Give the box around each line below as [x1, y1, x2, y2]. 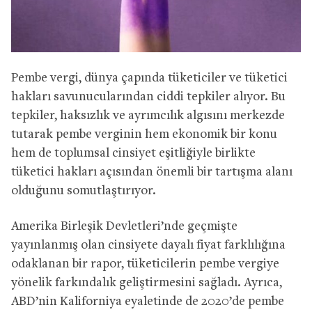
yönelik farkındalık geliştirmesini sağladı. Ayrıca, [11, 276, 282, 290]
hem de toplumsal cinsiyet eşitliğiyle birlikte [11, 147, 256, 161]
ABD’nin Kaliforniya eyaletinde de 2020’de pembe [11, 295, 284, 309]
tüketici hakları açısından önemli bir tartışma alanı [11, 166, 292, 180]
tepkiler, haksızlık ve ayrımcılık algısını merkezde [11, 109, 285, 123]
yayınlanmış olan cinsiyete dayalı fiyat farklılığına [11, 239, 286, 253]
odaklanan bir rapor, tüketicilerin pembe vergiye [11, 258, 279, 272]
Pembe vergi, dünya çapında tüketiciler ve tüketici [11, 72, 288, 86]
